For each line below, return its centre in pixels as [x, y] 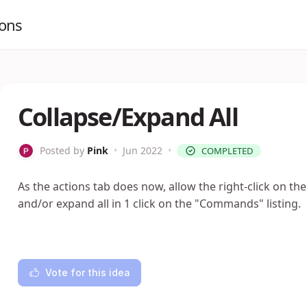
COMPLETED [227, 151]
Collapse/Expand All [128, 117]
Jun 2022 [143, 150]
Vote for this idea [88, 272]
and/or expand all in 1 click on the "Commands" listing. [159, 204]
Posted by [62, 150]
